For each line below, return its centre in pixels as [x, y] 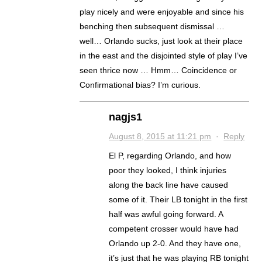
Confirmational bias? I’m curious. [140, 85]
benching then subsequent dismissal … [152, 27]
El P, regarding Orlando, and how [170, 156]
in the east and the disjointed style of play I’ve [164, 56]
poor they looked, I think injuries [168, 170]
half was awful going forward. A [166, 214]
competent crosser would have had [174, 229]
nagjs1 [126, 117]
